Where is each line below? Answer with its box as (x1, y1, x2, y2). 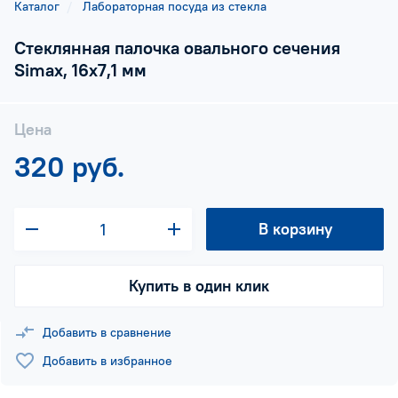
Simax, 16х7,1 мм (14, 59, 147, 81)
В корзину (258, 219, 332, 239)
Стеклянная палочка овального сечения (14, 36, 340, 59)
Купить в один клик (129, 275, 269, 296)
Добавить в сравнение (43, 324, 171, 340)
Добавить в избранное (43, 353, 172, 369)
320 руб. (14, 148, 124, 185)
